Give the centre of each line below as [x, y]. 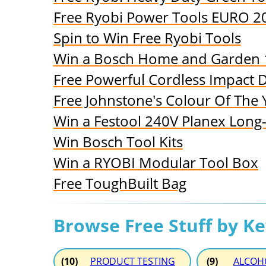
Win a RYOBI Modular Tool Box [156, 163]
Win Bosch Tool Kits [118, 142]
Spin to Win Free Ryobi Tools [147, 38]
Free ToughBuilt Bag [120, 183]
